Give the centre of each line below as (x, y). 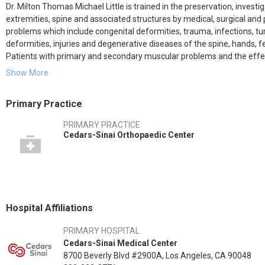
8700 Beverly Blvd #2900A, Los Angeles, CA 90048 (157, 256)
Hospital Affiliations (49, 208)
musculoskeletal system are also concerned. (88, 69)
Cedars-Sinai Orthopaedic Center (129, 135)
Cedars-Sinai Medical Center (120, 243)
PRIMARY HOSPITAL (101, 231)
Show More (27, 73)
